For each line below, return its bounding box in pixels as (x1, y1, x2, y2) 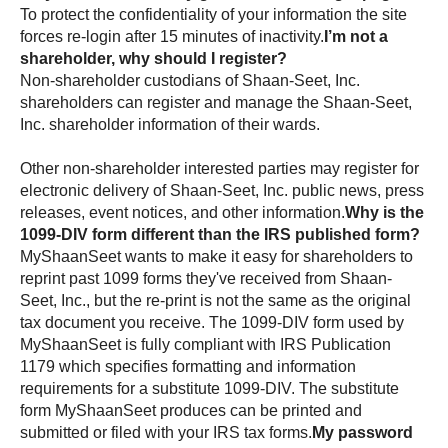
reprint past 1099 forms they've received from (20, 269, 340, 287)
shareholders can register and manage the (20, 93, 323, 111)
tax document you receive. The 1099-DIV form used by (20, 313, 404, 331)
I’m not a (324, 27, 388, 45)
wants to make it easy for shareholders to (121, 247, 413, 265)
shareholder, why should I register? (20, 49, 287, 67)
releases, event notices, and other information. (20, 203, 345, 221)
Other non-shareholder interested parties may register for (20, 159, 419, 177)
